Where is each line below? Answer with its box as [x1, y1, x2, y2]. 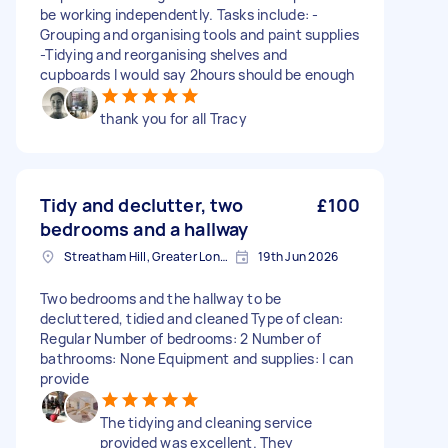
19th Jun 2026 [258, 248, 339, 265]
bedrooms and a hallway [40, 217, 249, 241]
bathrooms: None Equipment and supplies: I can [40, 349, 354, 368]
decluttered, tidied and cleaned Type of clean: [40, 309, 344, 328]
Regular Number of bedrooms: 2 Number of [40, 329, 321, 348]
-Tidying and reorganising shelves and [40, 45, 288, 64]
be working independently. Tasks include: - [40, 5, 319, 24]
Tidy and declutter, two [40, 193, 244, 217]
